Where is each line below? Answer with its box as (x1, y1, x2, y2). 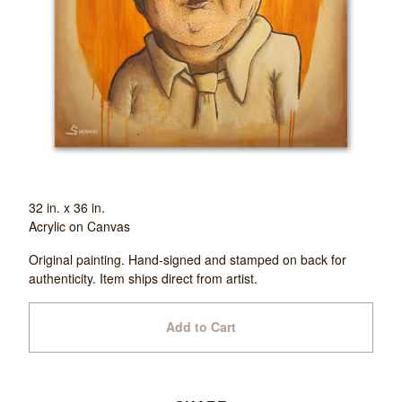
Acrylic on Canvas (29, 216, 130, 235)
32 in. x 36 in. (29, 197, 105, 216)
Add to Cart (166, 318, 236, 336)
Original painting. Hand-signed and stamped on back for (29, 249, 346, 268)
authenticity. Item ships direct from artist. (29, 268, 258, 287)
